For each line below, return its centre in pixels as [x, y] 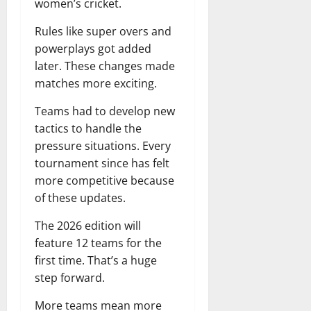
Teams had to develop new [105, 111]
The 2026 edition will [88, 225]
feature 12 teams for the [98, 243]
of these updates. [80, 197]
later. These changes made [105, 66]
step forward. [70, 277]
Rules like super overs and [103, 31]
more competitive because [104, 180]
